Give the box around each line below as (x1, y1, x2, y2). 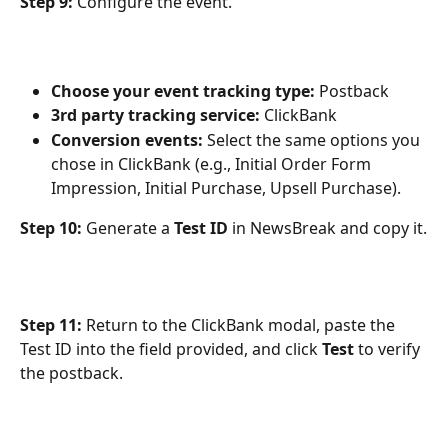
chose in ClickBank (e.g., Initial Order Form (51, 152, 375, 175)
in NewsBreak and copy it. (228, 216, 427, 239)
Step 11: (20, 314, 82, 336)
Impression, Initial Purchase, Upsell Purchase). (51, 176, 401, 199)
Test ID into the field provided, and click (20, 338, 322, 360)
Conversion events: (51, 128, 203, 151)
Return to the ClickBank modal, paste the (82, 314, 399, 336)
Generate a (82, 216, 174, 239)
